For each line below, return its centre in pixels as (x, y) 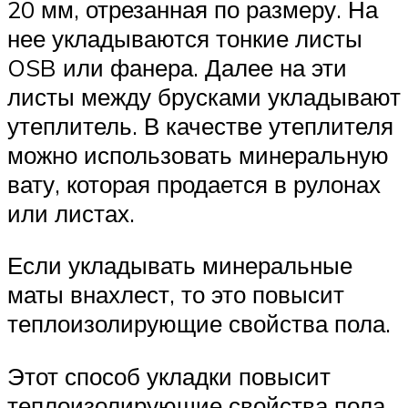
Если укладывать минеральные (180, 265)
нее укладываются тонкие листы (185, 38)
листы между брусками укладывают (204, 96)
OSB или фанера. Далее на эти (177, 67)
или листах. (71, 213)
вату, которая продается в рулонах (194, 184)
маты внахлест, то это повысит (176, 295)
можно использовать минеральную (198, 154)
